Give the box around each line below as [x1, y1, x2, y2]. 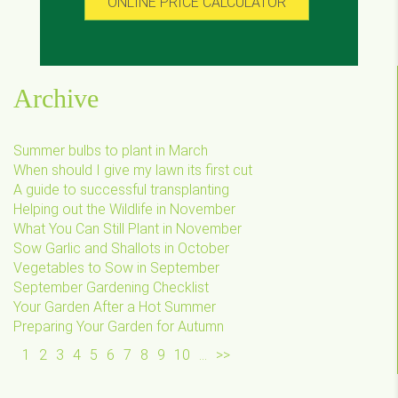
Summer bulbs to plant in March [13, 141, 208, 159]
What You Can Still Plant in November [13, 219, 242, 237]
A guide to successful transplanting [13, 180, 229, 198]
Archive [13, 83, 99, 113]
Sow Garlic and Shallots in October [13, 239, 229, 257]
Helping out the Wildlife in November [13, 200, 235, 218]
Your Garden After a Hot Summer [13, 298, 216, 315]
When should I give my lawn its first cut [13, 161, 252, 179]
